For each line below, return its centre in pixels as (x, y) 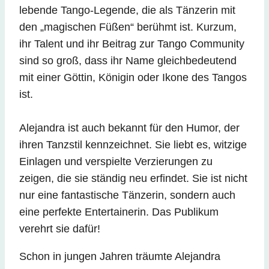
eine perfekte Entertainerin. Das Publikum (119, 212)
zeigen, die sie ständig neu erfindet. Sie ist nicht (133, 179)
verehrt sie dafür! (60, 229)
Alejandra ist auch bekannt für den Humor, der (129, 128)
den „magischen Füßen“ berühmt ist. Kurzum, (128, 27)
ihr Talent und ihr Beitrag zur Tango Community (132, 44)
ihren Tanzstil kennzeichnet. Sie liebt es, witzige (133, 145)
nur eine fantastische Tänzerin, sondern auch (127, 195)
